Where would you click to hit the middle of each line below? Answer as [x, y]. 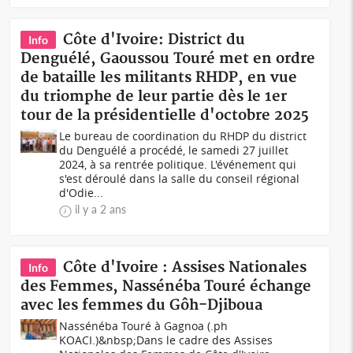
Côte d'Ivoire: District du [154, 40]
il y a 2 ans [101, 209]
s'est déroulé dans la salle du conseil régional [180, 178]
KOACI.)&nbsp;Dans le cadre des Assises [166, 340]
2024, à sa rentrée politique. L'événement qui [178, 164]
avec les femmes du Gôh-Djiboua [142, 305]
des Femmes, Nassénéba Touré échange [166, 286]
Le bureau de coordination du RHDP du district [183, 136]
